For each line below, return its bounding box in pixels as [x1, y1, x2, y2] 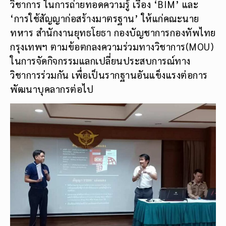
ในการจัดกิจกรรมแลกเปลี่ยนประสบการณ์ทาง [10, 54, 191, 67]
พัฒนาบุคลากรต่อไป [10, 83, 93, 95]
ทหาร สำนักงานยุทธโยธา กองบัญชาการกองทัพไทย [10, 26, 216, 39]
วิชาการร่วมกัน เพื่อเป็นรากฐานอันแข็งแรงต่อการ [10, 69, 208, 81]
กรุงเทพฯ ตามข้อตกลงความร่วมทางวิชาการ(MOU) [10, 40, 213, 53]
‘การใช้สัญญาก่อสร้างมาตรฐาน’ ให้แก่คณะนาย [10, 12, 199, 25]
